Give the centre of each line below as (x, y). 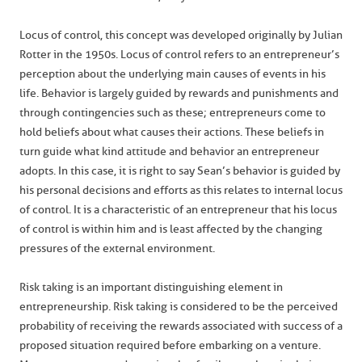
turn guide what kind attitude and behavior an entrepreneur (169, 152)
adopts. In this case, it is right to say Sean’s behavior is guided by (180, 171)
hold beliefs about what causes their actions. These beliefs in (172, 132)
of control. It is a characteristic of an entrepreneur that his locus (178, 210)
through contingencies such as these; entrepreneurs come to (173, 113)
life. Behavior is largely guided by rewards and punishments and (179, 93)
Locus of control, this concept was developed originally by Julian (181, 35)
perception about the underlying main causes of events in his (173, 74)
